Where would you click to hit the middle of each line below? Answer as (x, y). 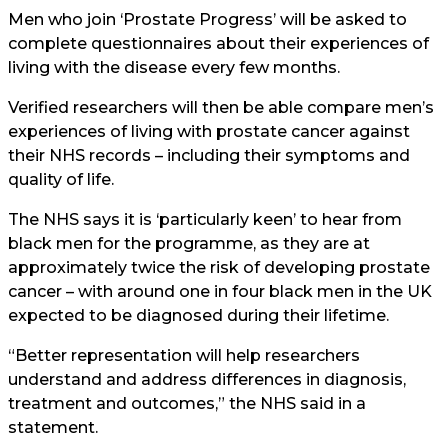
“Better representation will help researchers (184, 355)
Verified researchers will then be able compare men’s (221, 107)
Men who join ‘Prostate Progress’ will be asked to (207, 19)
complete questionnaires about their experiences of (218, 43)
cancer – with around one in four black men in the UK (220, 291)
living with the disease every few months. (174, 67)
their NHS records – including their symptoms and (209, 155)
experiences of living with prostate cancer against (209, 131)
